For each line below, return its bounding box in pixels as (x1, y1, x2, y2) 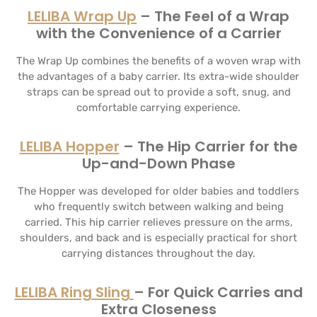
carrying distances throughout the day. (62, 247, 255, 260)
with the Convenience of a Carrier (35, 23, 282, 43)
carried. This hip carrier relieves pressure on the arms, (24, 216, 293, 229)
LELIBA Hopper (19, 137, 120, 156)
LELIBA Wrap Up (28, 6, 137, 26)
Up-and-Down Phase (81, 154, 236, 173)
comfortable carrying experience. (76, 101, 241, 114)
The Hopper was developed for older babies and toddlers (18, 185, 299, 197)
